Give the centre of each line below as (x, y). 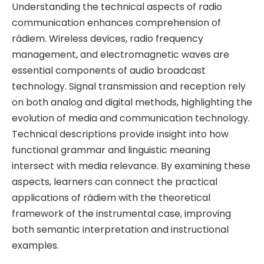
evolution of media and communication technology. (131, 118)
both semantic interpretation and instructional (120, 229)
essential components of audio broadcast (109, 70)
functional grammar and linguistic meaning (111, 150)
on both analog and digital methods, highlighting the (132, 102)
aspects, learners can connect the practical (115, 181)
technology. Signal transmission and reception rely (129, 86)
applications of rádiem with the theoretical (111, 197)
